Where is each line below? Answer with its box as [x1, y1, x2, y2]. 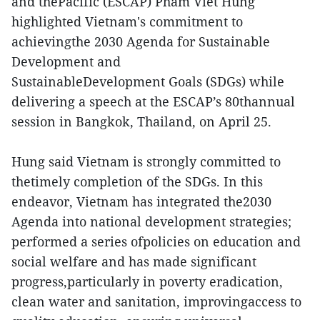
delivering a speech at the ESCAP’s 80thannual [11, 93, 295, 111]
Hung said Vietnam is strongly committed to [11, 153, 281, 171]
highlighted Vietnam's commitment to [11, 13, 243, 31]
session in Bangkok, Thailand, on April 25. [11, 113, 271, 131]
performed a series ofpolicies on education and [11, 233, 301, 251]
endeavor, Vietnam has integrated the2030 [11, 193, 271, 211]
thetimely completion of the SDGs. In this [11, 173, 263, 191]
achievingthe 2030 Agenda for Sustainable [11, 33, 270, 51]
